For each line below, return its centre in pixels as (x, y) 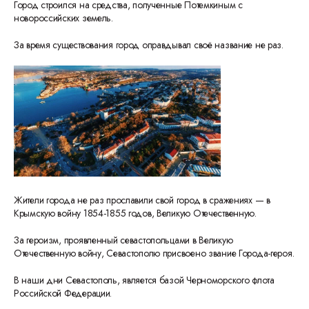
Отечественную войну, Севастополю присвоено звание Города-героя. (154, 253)
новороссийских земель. (63, 18)
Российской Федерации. (63, 293)
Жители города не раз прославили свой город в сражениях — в (142, 200)
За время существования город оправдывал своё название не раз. (149, 45)
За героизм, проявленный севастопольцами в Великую (123, 240)
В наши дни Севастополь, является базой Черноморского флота (144, 280)
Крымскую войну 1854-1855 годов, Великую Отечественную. (135, 213)
